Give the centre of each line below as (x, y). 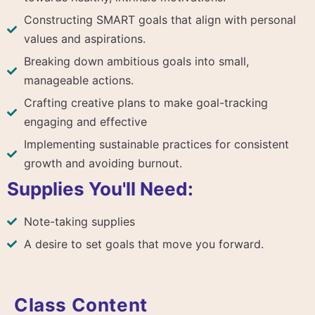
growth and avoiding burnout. (103, 163)
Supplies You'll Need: (100, 188)
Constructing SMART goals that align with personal (160, 19)
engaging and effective (85, 121)
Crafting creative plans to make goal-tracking (146, 102)
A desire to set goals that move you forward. (144, 244)
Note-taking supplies (79, 221)
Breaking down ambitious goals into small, (136, 61)
